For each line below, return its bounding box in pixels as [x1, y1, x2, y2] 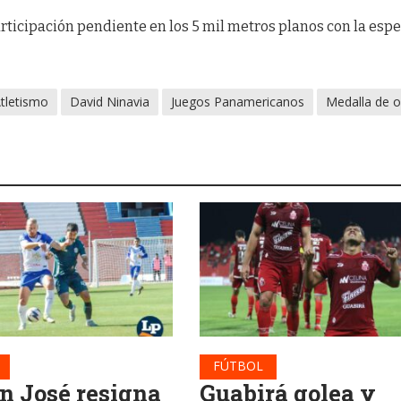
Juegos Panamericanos [171, 92, 305, 110]
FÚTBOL [212, 356, 263, 374]
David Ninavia [70, 92, 150, 110]
